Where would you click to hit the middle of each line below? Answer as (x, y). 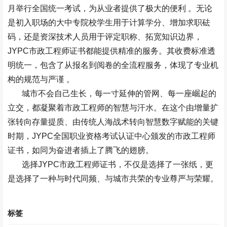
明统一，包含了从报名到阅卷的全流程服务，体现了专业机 (113, 65)
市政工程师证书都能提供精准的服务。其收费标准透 (122, 51)
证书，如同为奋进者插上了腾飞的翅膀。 (81, 150)
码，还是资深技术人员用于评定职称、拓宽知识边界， (105, 37)
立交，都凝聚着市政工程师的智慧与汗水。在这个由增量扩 (113, 108)
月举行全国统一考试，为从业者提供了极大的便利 (97, 8)
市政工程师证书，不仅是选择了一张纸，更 (137, 164)
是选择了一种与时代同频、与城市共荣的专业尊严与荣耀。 (113, 179)
